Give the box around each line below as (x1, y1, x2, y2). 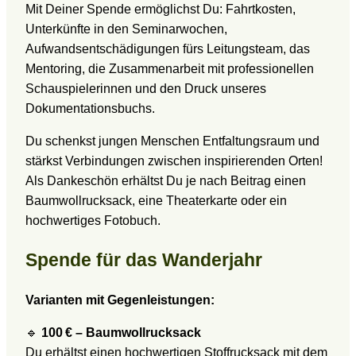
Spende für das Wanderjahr (25, 250, 262, 271)
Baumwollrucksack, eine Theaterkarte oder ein (25, 194, 287, 208)
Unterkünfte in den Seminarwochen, (25, 22, 227, 37)
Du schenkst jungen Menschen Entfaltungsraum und (25, 134, 319, 149)
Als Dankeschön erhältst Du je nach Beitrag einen (25, 174, 306, 188)
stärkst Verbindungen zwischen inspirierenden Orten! (25, 154, 323, 168)
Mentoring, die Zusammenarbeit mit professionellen (25, 62, 314, 76)
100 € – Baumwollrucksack (41, 326, 201, 340)
